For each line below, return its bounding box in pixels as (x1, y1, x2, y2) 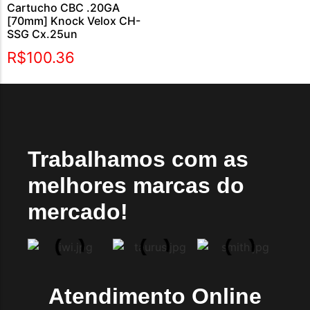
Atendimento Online (48, 284, 262, 309)
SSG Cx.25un (7, 27, 77, 41)
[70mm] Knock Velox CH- (7, 14, 140, 28)
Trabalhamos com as (28, 147, 248, 172)
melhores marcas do (28, 173, 244, 198)
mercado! (28, 199, 128, 224)
